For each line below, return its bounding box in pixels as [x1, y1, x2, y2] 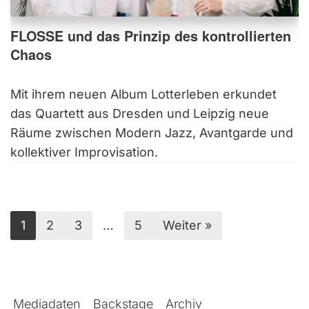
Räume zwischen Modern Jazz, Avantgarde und [10, 126, 293, 141]
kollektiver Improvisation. [10, 145, 158, 160]
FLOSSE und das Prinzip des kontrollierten [10, 26, 291, 46]
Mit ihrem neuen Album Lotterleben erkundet [10, 87, 277, 102]
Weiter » [163, 218, 212, 233]
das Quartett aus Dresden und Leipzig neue [10, 106, 269, 121]
